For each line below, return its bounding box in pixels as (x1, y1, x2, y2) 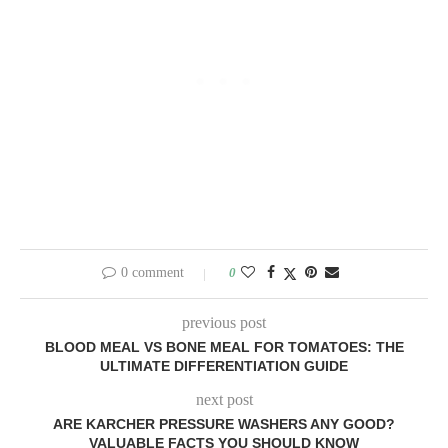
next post (195, 390, 253, 408)
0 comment (120, 264, 184, 280)
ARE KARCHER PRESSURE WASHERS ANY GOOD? (53, 415, 395, 432)
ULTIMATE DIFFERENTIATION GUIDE (100, 357, 348, 374)
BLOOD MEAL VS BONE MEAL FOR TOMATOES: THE (44, 338, 404, 355)
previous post (182, 313, 266, 331)
